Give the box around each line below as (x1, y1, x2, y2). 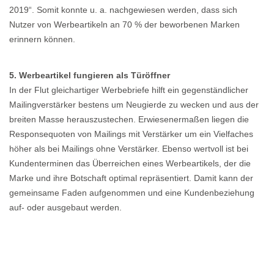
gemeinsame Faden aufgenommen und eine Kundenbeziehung (9, 188, 254, 198)
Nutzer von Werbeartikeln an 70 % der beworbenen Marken (9, 20, 240, 30)
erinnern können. (9, 34, 75, 45)
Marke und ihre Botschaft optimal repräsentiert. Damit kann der (9, 173, 253, 183)
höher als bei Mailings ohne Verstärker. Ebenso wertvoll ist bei (9, 144, 248, 154)
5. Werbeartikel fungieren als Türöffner (9, 70, 170, 81)
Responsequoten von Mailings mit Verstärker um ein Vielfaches (9, 129, 253, 139)
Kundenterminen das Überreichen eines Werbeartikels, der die (9, 158, 251, 169)
